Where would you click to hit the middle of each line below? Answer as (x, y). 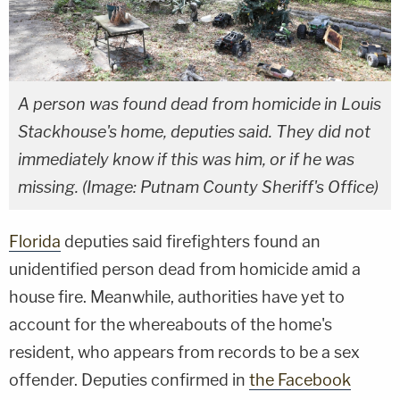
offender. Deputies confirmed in (129, 379)
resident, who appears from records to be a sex (184, 352)
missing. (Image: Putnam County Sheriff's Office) (198, 187)
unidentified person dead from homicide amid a (185, 269)
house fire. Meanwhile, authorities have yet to (177, 296)
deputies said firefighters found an (191, 241)
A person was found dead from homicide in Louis (200, 104)
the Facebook (300, 379)
